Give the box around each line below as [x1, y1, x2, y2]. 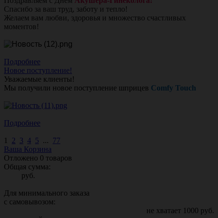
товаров [44, 154, 72, 163]
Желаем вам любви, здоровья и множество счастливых [4, 14, 186, 22]
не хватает [146, 206, 183, 215]
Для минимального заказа [4, 189, 90, 198]
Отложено [4, 154, 40, 163]
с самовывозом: [4, 198, 55, 206]
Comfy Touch [151, 84, 196, 92]
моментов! [4, 22, 39, 31]
